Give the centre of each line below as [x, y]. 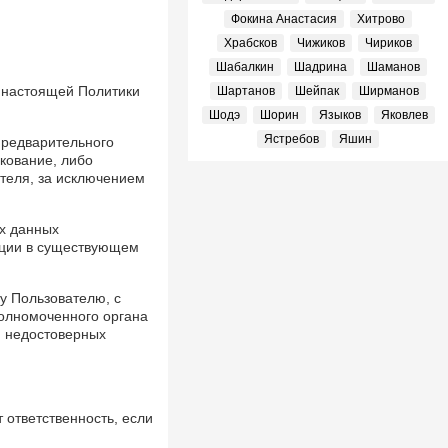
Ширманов [389, 91]
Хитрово [381, 19]
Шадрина [320, 67]
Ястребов [291, 139]
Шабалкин [245, 67]
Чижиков [321, 43]
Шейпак [317, 91]
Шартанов [246, 91]
